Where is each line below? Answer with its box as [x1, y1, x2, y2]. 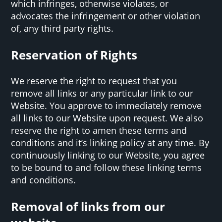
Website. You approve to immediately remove [11, 99, 202, 111]
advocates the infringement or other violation [11, 9, 201, 22]
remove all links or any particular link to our [11, 87, 194, 99]
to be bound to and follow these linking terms [11, 161, 202, 173]
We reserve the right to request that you [11, 74, 177, 87]
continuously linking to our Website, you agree [11, 149, 205, 161]
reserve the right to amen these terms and [11, 124, 187, 136]
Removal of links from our [11, 198, 166, 215]
